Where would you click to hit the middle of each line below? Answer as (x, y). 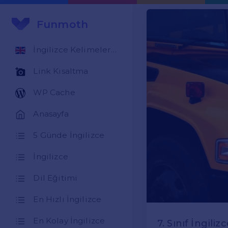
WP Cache (54, 93)
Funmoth (63, 24)
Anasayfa (51, 114)
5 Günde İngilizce (69, 135)
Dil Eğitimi (55, 178)
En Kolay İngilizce (69, 221)
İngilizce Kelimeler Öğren (114, 50)
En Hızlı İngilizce (67, 199)
